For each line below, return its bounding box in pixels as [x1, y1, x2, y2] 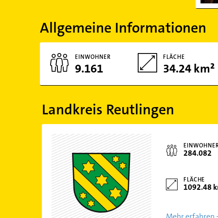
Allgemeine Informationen [39, 18, 206, 37]
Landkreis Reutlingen [41, 100, 174, 119]
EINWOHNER [74, 53, 111, 61]
